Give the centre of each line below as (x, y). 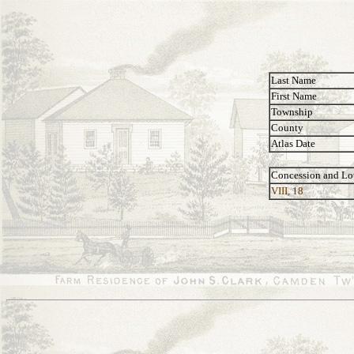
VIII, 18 (287, 191)
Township (292, 112)
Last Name (294, 80)
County (287, 128)
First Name (294, 96)
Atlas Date (293, 143)
